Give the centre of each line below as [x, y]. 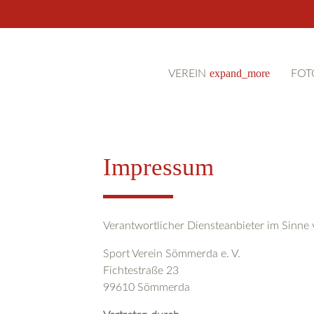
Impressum [158, 167]
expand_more [240, 73]
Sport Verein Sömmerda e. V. [172, 253]
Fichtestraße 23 [141, 270]
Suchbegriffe [247, 159]
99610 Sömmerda [146, 287]
